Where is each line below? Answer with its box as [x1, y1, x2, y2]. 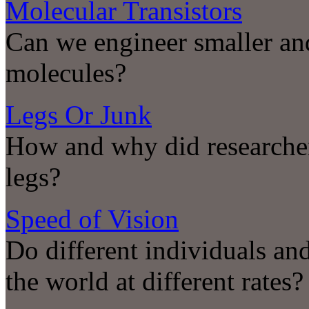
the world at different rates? [6, 266, 303, 297]
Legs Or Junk [6, 100, 152, 130]
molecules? [6, 58, 126, 88]
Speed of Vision [6, 204, 179, 235]
